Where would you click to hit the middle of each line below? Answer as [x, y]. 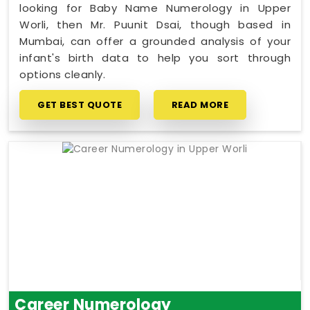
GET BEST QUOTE [80, 104]
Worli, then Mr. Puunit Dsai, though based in [155, 24]
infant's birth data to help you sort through [155, 57]
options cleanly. [62, 74]
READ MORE [200, 104]
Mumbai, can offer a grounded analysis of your [155, 41]
